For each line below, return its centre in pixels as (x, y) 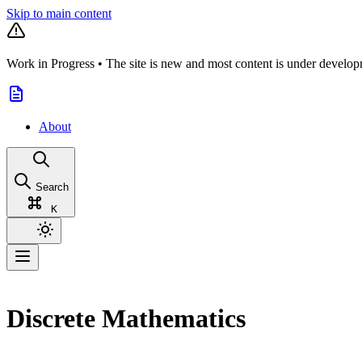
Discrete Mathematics (126, 319)
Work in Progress (51, 63)
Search (52, 187)
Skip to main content (59, 13)
